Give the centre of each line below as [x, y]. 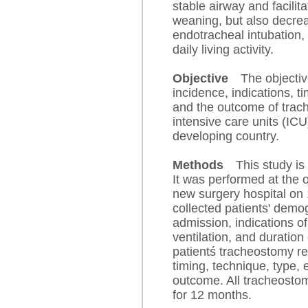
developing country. [226, 136]
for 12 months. [212, 295]
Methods [204, 165]
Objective [207, 78]
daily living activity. [223, 49]
